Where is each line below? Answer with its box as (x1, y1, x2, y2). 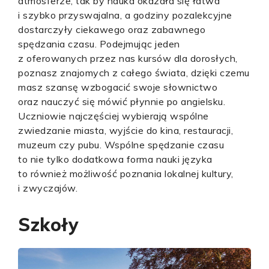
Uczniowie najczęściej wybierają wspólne (18, 110, 209, 122)
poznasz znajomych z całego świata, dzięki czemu (18, 67, 250, 79)
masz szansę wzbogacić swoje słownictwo (18, 81, 217, 93)
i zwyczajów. (18, 182, 77, 194)
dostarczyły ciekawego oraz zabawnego (18, 23, 205, 35)
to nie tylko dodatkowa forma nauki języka (18, 153, 213, 165)
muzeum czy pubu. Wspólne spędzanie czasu (18, 139, 224, 151)
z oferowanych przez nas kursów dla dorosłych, (18, 52, 238, 64)
